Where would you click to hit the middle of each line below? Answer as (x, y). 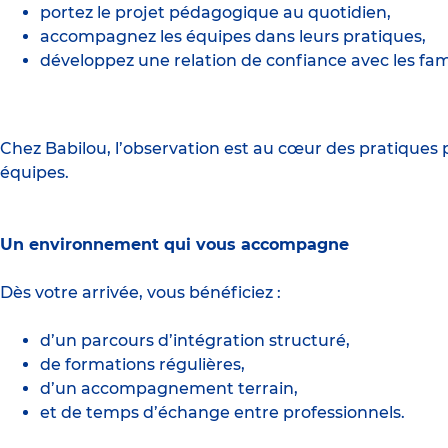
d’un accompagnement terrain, (169, 388)
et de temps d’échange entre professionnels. (222, 412)
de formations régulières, (142, 364)
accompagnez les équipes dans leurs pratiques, (233, 36)
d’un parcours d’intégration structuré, (195, 340)
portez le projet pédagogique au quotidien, (215, 12)
